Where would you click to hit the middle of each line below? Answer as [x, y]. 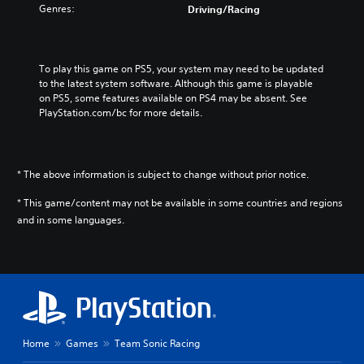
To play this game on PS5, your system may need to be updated [181, 68]
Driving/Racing [224, 9]
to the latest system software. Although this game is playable [176, 83]
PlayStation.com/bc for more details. [121, 112]
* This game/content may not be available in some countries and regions [180, 202]
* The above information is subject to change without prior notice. [163, 174]
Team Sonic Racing [157, 343]
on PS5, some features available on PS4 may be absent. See [173, 97]
